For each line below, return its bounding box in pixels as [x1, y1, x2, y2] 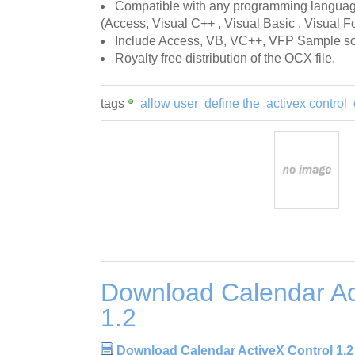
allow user [140, 97, 198, 111]
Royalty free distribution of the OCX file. [115, 52, 335, 66]
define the [204, 97, 260, 111]
